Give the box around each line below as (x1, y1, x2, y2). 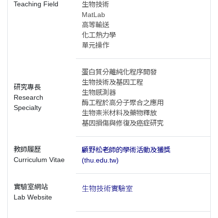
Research (14, 93, 43, 101)
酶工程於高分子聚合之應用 (82, 99, 163, 107)
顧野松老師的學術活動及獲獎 (82, 146, 170, 154)
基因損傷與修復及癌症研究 (82, 119, 163, 127)
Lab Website (14, 193, 52, 201)
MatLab (82, 11, 105, 18)
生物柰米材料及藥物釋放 (82, 109, 157, 117)
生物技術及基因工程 (82, 78, 143, 86)
